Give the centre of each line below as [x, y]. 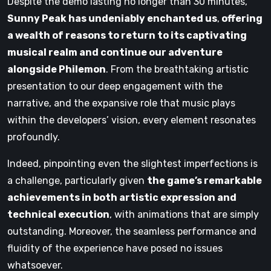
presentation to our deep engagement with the [115, 86]
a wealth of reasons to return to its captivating [127, 35]
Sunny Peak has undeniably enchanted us [112, 18]
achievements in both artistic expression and [122, 197]
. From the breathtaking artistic [177, 69]
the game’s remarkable [204, 180]
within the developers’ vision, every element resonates [132, 120]
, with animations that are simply [184, 214]
